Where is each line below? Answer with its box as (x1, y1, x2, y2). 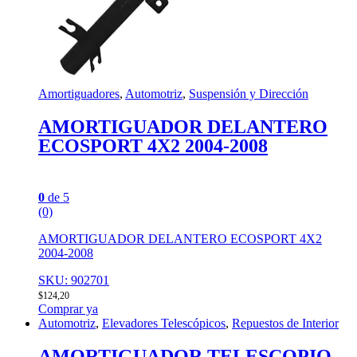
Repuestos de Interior (232, 316, 339, 330)
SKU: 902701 (38, 273, 109, 287)
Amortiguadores (38, 87, 120, 101)
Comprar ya (38, 301, 98, 316)
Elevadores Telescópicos (102, 316, 226, 330)
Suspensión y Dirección (189, 87, 308, 101)
